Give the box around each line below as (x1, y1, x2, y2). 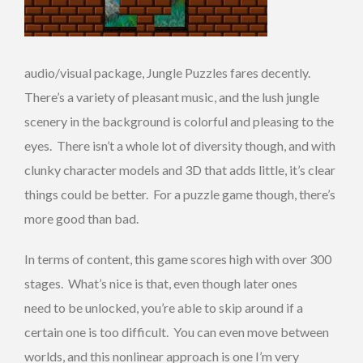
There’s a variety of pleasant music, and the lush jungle (24, 89, 319, 105)
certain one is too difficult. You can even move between (24, 324, 329, 340)
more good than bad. (24, 211, 139, 227)
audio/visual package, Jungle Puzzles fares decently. (24, 65, 313, 81)
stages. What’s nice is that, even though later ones (24, 275, 297, 292)
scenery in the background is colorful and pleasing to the (24, 113, 334, 130)
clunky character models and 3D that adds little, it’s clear (24, 162, 335, 178)
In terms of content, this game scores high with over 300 (24, 251, 331, 267)
